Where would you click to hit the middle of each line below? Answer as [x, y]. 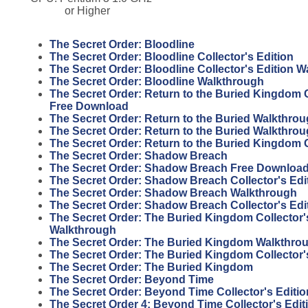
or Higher [87, 10]
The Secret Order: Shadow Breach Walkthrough [173, 192]
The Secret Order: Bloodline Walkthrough [157, 81]
